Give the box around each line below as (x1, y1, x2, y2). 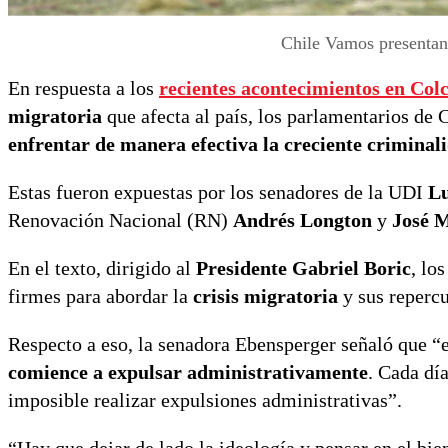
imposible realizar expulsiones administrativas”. (8, 389, 402, 412)
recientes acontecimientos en (159, 77, 410, 100)
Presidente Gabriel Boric (196, 257, 411, 280)
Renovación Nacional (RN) (8, 209, 233, 232)
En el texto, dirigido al (8, 257, 196, 280)
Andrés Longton (233, 209, 372, 232)
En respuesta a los (8, 77, 159, 100)
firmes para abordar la (8, 285, 193, 308)
